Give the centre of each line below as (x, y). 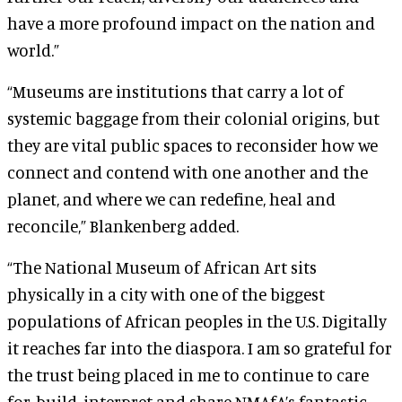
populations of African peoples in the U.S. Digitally (197, 321)
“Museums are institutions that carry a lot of (175, 91)
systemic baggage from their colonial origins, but (193, 118)
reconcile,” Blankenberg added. (123, 226)
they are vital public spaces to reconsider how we (192, 145)
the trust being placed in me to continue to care (188, 375)
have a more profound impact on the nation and (191, 23)
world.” (33, 50)
